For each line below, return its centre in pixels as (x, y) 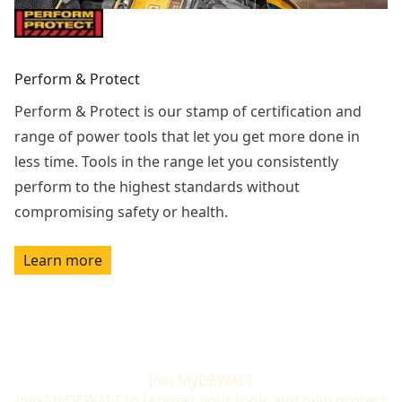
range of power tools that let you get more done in (187, 136)
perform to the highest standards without (157, 186)
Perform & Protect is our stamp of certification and (188, 111)
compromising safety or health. (121, 211)
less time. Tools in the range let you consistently (176, 161)
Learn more (63, 260)
